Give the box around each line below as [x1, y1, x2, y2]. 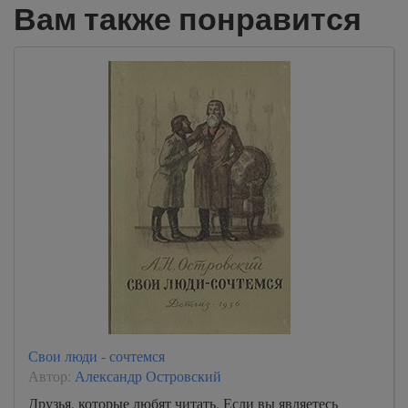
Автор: [28, 366, 75, 385]
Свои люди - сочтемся [28, 346, 165, 365]
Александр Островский [75, 366, 221, 385]
